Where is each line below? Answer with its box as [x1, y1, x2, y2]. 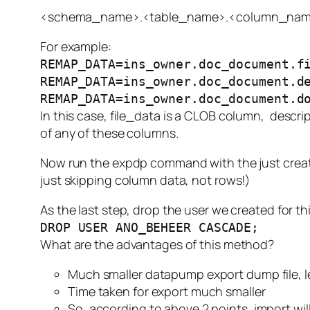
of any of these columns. [40, 125, 179, 142]
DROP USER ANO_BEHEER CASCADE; [40, 220, 259, 235]
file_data [109, 107, 161, 125]
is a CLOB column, [160, 107, 270, 125]
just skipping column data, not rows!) [40, 172, 251, 189]
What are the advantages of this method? [40, 236, 275, 253]
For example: [40, 38, 111, 55]
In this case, [40, 107, 110, 125]
